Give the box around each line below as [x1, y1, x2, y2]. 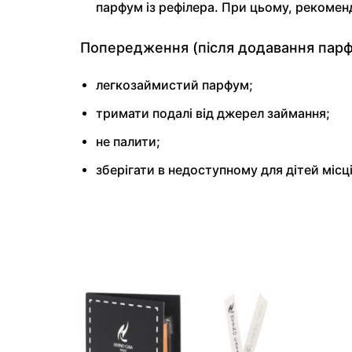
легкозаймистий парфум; [96, 78, 253, 93]
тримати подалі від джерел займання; [96, 106, 330, 121]
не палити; [96, 134, 160, 149]
